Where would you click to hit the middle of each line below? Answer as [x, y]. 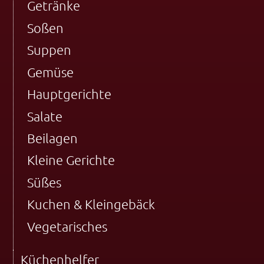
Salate [44, 116]
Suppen [49, 50]
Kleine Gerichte [71, 160]
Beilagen [52, 138]
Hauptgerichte [69, 94]
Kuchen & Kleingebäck [91, 204]
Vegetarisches [67, 226]
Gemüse [50, 72]
